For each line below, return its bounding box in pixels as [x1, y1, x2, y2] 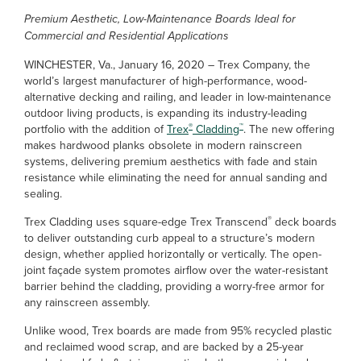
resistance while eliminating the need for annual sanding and [24, 169, 327, 185]
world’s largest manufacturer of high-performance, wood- [24, 73, 307, 89]
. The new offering [243, 121, 334, 137]
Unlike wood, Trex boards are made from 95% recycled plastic [24, 322, 332, 338]
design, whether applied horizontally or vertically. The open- [24, 246, 322, 262]
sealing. [24, 185, 62, 201]
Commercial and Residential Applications [24, 27, 229, 44]
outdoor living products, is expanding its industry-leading [24, 105, 307, 121]
